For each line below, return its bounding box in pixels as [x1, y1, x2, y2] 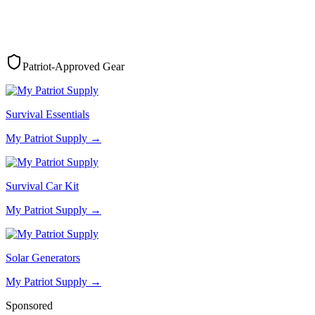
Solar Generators [6, 251, 80, 264]
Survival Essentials [6, 108, 89, 120]
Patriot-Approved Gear [22, 60, 124, 72]
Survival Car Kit [6, 179, 79, 192]
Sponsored [6, 299, 53, 311]
